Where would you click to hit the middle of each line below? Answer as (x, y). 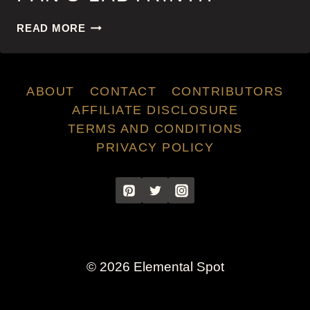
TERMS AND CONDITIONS (155, 128)
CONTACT (123, 92)
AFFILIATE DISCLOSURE (155, 110)
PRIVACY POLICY (155, 147)
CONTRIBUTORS (227, 92)
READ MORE (51, 28)
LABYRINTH (117, 40)
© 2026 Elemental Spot (155, 267)
